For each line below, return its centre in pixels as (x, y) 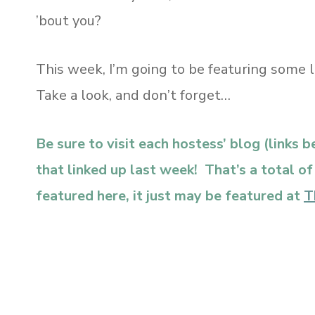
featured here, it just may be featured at (168, 195)
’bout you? (69, 20)
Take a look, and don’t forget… (133, 95)
